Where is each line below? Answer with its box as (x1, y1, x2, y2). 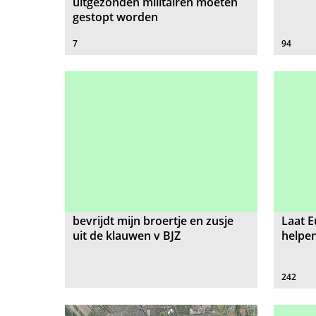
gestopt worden (72, 9, 158, 25)
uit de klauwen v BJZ (72, 228, 181, 244)
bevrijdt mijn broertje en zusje (72, 213, 233, 229)
